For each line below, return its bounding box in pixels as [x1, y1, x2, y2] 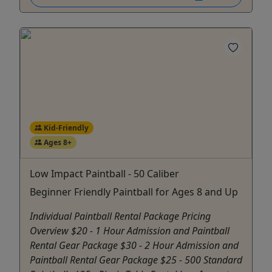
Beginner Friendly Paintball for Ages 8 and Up [30, 185, 238, 199]
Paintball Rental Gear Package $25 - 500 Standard [30, 253, 242, 267]
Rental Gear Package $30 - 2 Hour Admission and [30, 238, 239, 252]
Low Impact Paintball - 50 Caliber [30, 166, 179, 180]
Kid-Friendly [41, 122, 89, 133]
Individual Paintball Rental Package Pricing [30, 209, 211, 223]
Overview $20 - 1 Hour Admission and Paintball [30, 223, 229, 237]
